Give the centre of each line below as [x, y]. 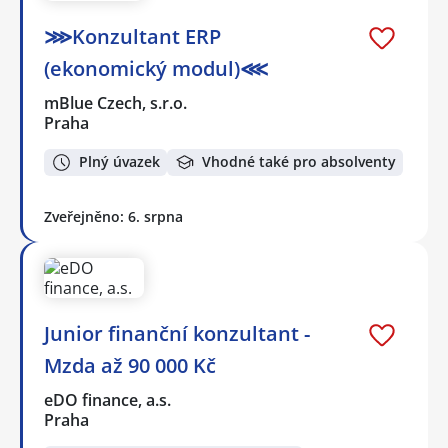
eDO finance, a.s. [108, 399]
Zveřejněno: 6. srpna [113, 216]
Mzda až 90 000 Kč [130, 365]
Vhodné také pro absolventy [299, 162]
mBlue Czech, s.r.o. [116, 103]
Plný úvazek [119, 162]
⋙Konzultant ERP [132, 37]
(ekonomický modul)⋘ [156, 69]
